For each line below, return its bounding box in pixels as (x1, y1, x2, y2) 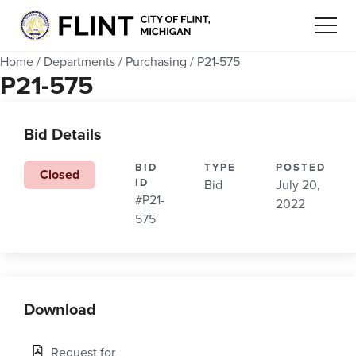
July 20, (276, 177, 320, 194)
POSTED (276, 161, 326, 175)
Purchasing (126, 54, 187, 71)
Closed (40, 167, 79, 184)
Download (24, 300, 96, 320)
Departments (44, 54, 115, 71)
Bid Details (24, 126, 102, 145)
